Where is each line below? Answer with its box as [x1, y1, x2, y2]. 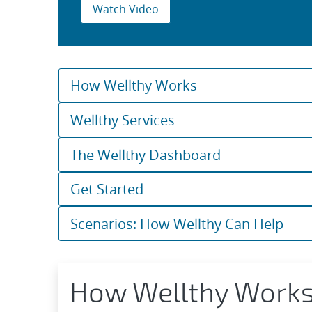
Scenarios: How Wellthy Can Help [70, 214, 283, 233]
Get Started [70, 180, 143, 199]
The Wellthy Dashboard [70, 145, 221, 164]
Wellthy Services [70, 111, 175, 130]
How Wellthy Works [70, 76, 197, 95]
